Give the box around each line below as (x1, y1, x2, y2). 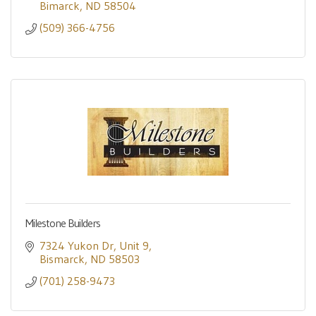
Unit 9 (119, 238, 149, 253)
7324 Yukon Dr (39, 238, 114, 253)
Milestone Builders (25, 216, 100, 230)
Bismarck (39, 252, 85, 266)
